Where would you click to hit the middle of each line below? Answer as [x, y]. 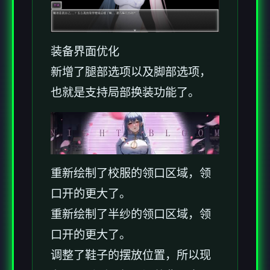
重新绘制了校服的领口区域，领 [131, 173]
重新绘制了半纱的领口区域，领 [131, 214]
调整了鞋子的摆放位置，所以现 [131, 255]
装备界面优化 [85, 51]
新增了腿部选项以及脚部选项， [131, 72]
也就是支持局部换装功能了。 [125, 92]
